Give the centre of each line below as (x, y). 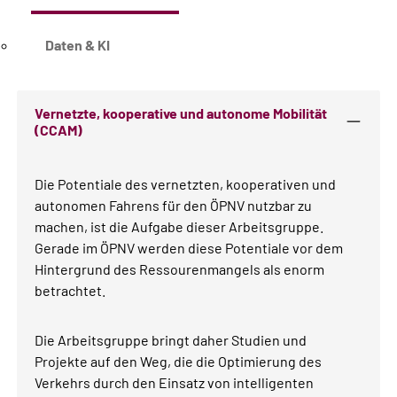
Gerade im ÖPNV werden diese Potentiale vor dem (189, 247)
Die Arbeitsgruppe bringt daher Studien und (171, 339)
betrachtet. (70, 290)
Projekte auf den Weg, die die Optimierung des (179, 361)
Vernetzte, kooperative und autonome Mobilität (181, 113)
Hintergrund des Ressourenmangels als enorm (180, 269)
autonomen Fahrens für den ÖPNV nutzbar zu (174, 205)
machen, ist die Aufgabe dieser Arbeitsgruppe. (179, 226)
